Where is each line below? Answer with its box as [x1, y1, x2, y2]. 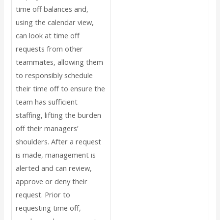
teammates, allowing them [15, 57, 103, 67]
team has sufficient [15, 97, 78, 107]
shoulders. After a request [15, 137, 101, 147]
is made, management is [15, 150, 96, 160]
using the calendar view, [15, 17, 94, 27]
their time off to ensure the [15, 83, 105, 94]
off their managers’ [15, 123, 78, 134]
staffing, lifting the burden [15, 110, 101, 120]
